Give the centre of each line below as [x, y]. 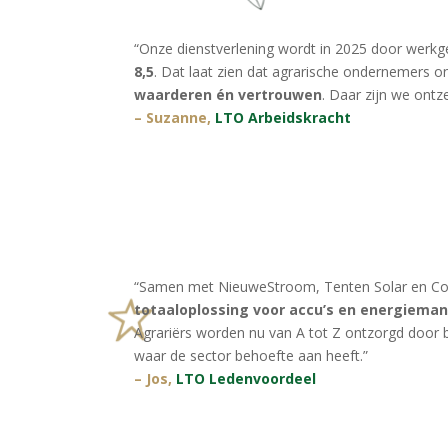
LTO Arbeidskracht [283, 118]
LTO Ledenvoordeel [246, 378]
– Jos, [155, 378]
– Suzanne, [175, 118]
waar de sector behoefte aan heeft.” [251, 355]
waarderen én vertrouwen [228, 95]
